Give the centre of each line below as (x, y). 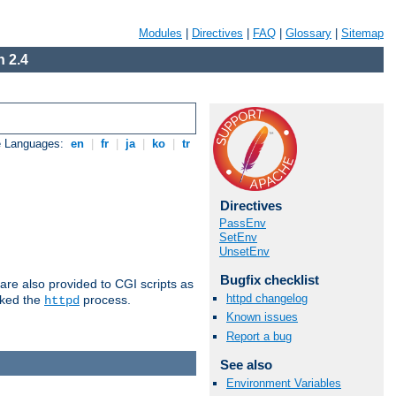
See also (246, 364)
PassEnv (243, 223)
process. (105, 300)
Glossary (308, 33)
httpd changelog (267, 299)
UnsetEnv (244, 251)
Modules (160, 33)
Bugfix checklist (269, 280)
